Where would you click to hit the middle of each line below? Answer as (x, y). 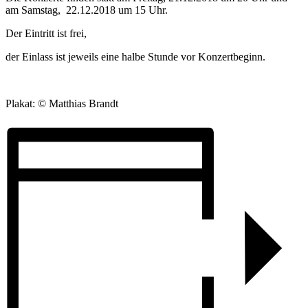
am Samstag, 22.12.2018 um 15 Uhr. (87, 10)
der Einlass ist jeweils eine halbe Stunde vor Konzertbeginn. (135, 56)
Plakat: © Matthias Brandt (62, 103)
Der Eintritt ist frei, (46, 33)
